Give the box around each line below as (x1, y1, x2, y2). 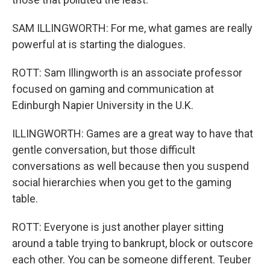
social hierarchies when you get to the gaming (12, 176, 231, 189)
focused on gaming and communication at (12, 83, 214, 95)
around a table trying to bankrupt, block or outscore (12, 237, 253, 250)
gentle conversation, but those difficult (12, 143, 195, 156)
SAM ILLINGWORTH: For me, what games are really (12, 22, 253, 34)
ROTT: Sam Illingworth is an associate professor (12, 66, 242, 79)
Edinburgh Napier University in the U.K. (12, 99, 193, 111)
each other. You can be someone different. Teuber (12, 253, 251, 266)
